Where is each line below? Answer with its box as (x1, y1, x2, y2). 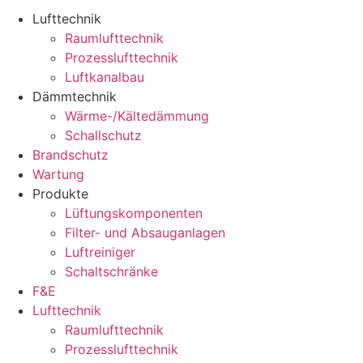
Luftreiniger (65, 244, 135, 261)
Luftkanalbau (65, 69, 144, 86)
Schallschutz (65, 127, 142, 144)
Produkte (32, 186, 88, 203)
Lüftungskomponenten (65, 205, 203, 222)
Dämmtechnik (32, 88, 117, 105)
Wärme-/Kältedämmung (65, 108, 209, 125)
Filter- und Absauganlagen (65, 224, 225, 241)
